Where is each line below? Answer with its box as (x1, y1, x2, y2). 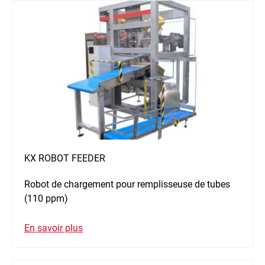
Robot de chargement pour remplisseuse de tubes (24, 179, 230, 190)
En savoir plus (24, 222, 83, 234)
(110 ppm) (24, 193, 68, 205)
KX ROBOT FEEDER (24, 153, 105, 164)
